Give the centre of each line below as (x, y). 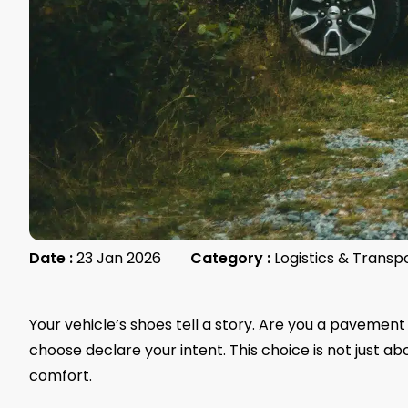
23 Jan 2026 (119, 259)
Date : (51, 259)
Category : (230, 259)
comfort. (61, 376)
